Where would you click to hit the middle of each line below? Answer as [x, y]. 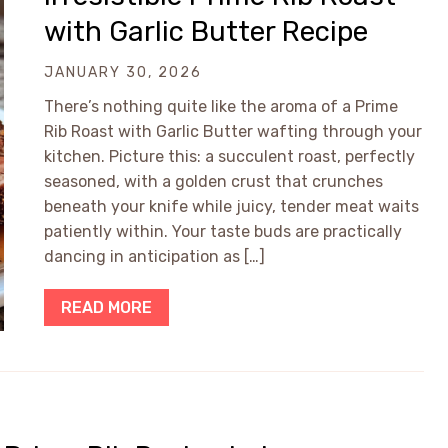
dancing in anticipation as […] [154, 256]
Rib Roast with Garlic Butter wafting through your [233, 131]
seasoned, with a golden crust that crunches [213, 181]
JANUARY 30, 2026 [123, 72]
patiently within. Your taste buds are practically [223, 231]
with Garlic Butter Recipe [206, 31]
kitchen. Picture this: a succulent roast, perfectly [229, 156]
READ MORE [106, 307]
